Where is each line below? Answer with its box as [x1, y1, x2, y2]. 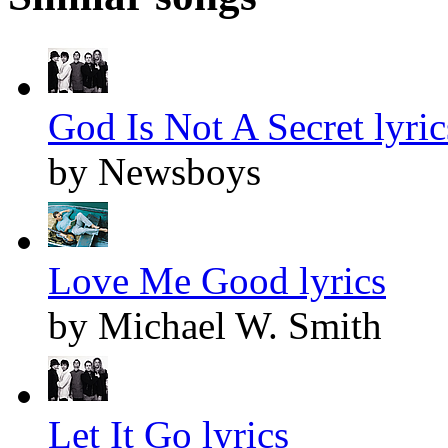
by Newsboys [48, 149, 261, 193]
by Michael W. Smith [48, 303, 382, 347]
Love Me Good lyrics [48, 258, 386, 302]
